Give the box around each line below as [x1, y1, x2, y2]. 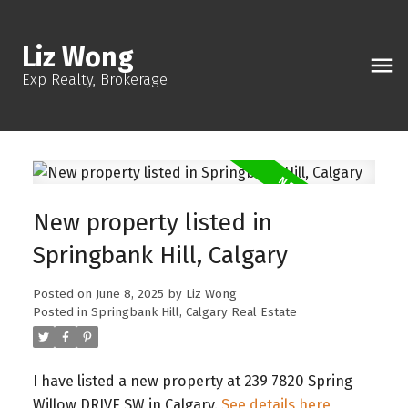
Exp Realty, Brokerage [22, 71, 168, 88]
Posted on [32, 287, 96, 302]
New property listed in [32, 208, 272, 238]
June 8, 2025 [95, 287, 164, 302]
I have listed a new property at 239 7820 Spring [32, 372, 352, 391]
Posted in [32, 305, 87, 321]
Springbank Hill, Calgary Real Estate [90, 305, 297, 321]
